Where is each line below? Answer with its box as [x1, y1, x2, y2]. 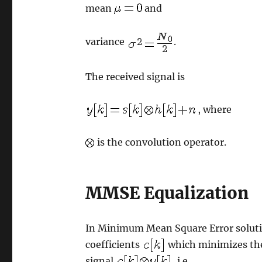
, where [198, 103, 232, 115]
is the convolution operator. [95, 136, 227, 148]
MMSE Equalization [85, 182, 249, 204]
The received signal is [85, 70, 185, 82]
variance [85, 35, 127, 47]
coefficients [85, 238, 143, 250]
